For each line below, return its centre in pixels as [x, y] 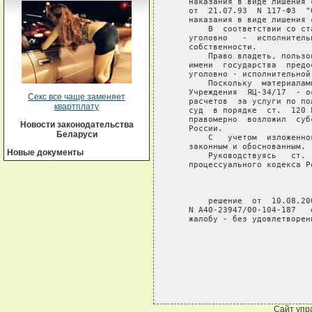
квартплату [77, 107]
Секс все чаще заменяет [77, 97]
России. [198, 128]
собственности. [215, 47]
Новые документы [45, 153]
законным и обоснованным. [240, 146]
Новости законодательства [77, 125]
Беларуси [77, 134]
